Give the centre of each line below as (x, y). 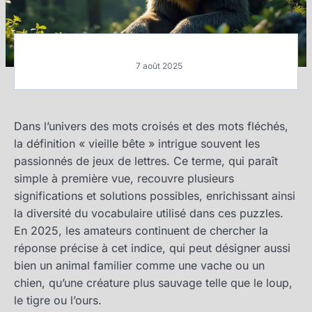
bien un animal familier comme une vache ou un (139, 266)
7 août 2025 (159, 66)
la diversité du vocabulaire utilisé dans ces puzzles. (149, 213)
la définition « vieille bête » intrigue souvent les (137, 144)
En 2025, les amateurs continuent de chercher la (141, 231)
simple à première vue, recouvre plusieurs (124, 179)
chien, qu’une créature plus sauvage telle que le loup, (153, 283)
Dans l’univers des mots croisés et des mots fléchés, (151, 126)
